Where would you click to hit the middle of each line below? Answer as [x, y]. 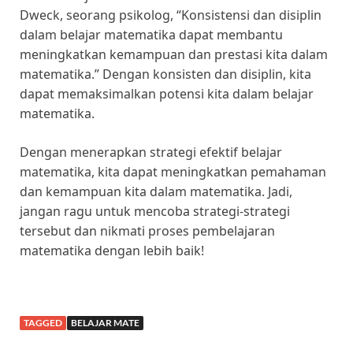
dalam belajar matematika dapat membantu [151, 35]
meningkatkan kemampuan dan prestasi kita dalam [174, 55]
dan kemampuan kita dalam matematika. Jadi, [156, 192]
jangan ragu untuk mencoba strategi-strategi [155, 212]
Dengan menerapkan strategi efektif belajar [151, 152]
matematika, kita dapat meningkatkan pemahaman [173, 172]
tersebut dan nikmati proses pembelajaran [147, 231]
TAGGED [43, 323]
